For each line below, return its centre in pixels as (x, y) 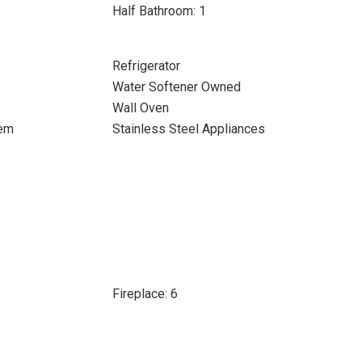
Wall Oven (140, 108)
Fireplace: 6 (145, 294)
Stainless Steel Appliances (188, 129)
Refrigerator (146, 66)
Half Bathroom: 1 (159, 11)
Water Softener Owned (176, 87)
